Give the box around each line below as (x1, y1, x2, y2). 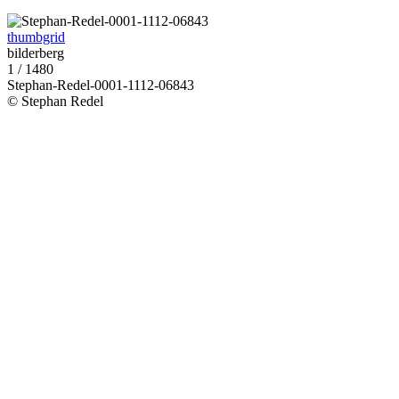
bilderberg (7, 45, 64, 61)
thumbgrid (7, 29, 65, 45)
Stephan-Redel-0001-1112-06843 (7, 77, 194, 94)
